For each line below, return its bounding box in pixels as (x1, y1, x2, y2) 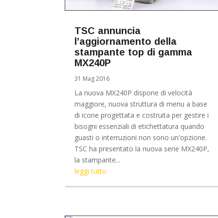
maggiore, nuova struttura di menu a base (74, 99, 208, 109)
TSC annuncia (74, 25, 141, 36)
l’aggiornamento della (74, 36, 177, 47)
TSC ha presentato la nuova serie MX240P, (74, 144, 210, 153)
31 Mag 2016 (74, 74, 110, 83)
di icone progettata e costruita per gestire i (74, 110, 209, 120)
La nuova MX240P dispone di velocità (74, 88, 193, 97)
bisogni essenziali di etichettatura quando (74, 121, 205, 131)
